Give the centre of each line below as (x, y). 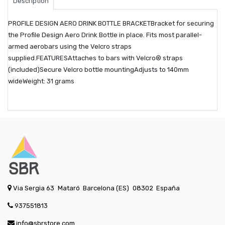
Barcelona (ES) (106, 188)
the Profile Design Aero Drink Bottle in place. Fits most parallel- (105, 35)
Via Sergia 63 (34, 188)
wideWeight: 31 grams (41, 81)
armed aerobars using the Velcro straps (70, 47)
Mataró (69, 188)
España (168, 188)
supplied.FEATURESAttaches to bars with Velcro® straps (95, 58)
